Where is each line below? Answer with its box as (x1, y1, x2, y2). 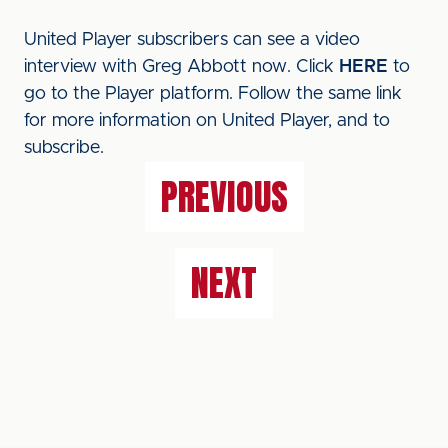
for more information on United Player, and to (24, 112, 390, 130)
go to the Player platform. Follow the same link (24, 85, 402, 103)
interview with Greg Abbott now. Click (24, 58, 339, 76)
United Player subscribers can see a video (24, 31, 360, 49)
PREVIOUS (160, 170, 288, 224)
